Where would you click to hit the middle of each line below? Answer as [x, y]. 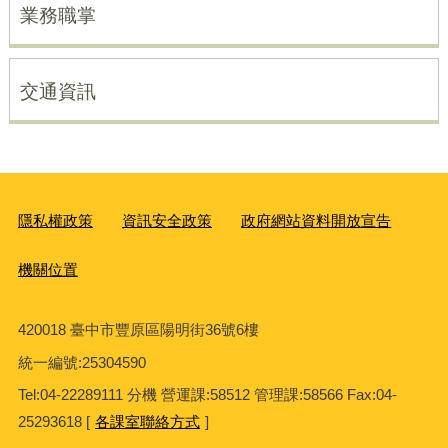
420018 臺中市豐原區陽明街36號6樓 [138, 329]
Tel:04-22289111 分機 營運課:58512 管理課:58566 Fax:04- [207, 395]
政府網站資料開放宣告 [316, 221]
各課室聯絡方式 [147, 421]
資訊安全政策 [167, 221]
